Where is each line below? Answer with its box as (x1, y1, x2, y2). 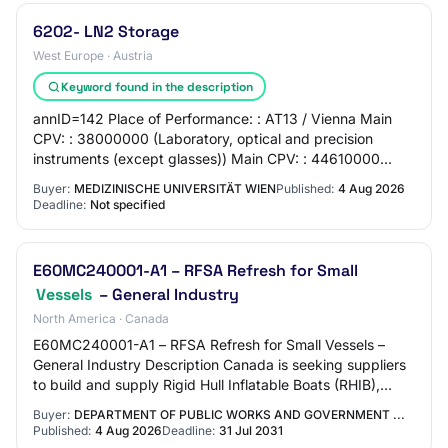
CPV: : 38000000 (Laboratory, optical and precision (33, 130, 373, 147)
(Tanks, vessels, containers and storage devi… (33, 170, 336, 187)
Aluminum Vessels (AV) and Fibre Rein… (33, 396, 293, 413)
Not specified (90, 197, 165, 212)
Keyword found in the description (60, 78, 253, 95)
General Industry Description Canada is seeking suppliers (33, 356, 406, 373)
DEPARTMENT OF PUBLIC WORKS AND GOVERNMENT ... (74, 407, 405, 422)
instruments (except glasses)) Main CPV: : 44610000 (33, 150, 380, 167)
